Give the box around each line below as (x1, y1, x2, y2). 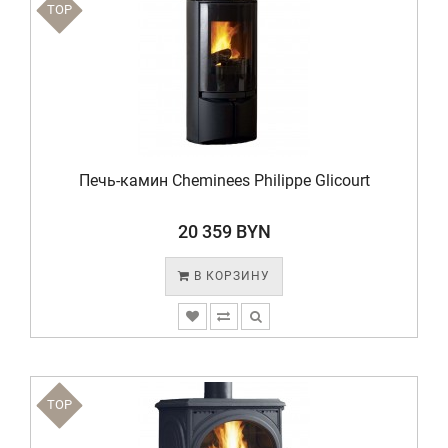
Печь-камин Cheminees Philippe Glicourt (78, 171, 370, 190)
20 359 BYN (177, 221, 271, 242)
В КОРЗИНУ (190, 269, 270, 283)
